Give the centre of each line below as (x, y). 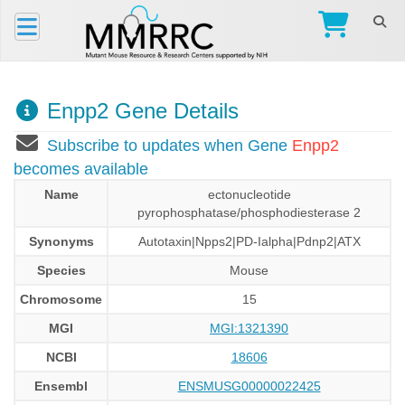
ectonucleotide (249, 194)
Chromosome (61, 299)
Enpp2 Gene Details (140, 111)
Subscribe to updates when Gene (170, 146)
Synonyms (61, 241)
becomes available (81, 169)
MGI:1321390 (249, 328)
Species (61, 270)
